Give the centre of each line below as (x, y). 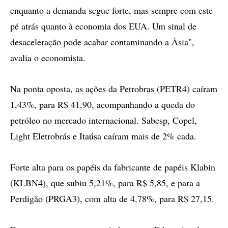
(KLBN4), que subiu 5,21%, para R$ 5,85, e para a (105, 183)
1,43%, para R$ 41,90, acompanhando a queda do (103, 104)
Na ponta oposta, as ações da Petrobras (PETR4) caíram (114, 89)
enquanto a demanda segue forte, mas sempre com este (111, 10)
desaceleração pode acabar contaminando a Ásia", (102, 42)
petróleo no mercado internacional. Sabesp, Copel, (104, 120)
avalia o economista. (48, 58)
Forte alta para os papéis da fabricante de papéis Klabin (113, 167)
